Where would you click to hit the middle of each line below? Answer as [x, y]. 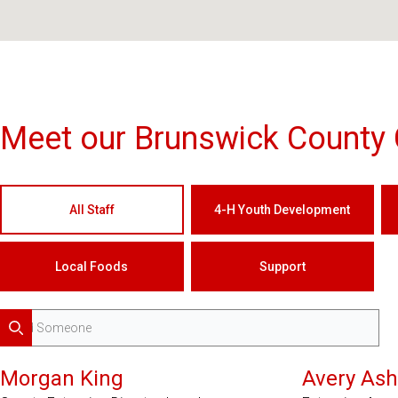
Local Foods [92, 266]
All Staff [92, 209]
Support [282, 266]
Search [36, 343]
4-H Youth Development [283, 209]
